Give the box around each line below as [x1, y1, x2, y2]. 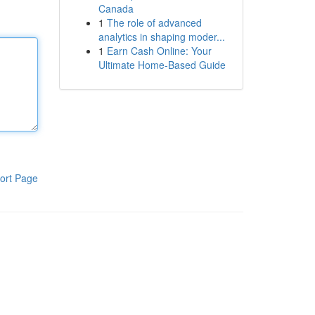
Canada [98, 1, 134, 15]
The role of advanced [106, 15, 202, 30]
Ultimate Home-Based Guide [98, 58, 226, 72]
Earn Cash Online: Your [106, 44, 212, 58]
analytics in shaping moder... [98, 30, 225, 44]
